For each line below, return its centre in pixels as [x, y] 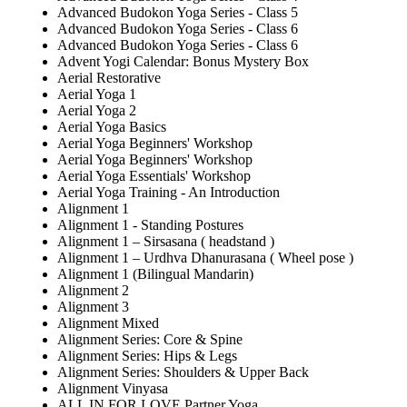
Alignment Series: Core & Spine [150, 340]
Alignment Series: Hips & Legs [147, 356]
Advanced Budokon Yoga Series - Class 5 [178, 13]
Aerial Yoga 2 [97, 111]
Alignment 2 [93, 291]
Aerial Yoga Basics [112, 127]
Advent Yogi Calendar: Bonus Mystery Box [183, 62]
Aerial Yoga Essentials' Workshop [154, 176]
